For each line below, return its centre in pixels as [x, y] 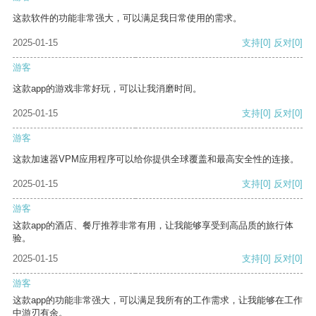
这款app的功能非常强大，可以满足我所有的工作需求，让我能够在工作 [158, 300]
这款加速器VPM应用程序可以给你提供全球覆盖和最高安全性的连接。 [156, 159]
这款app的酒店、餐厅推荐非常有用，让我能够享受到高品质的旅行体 [153, 226]
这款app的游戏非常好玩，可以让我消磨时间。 [107, 89]
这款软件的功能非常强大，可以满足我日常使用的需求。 [127, 18]
